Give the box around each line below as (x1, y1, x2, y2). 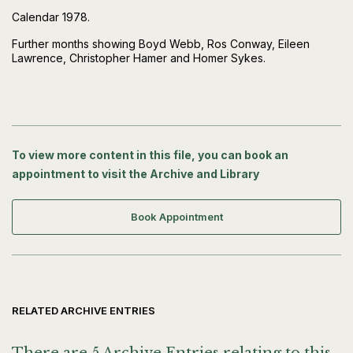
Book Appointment (130, 210, 223, 224)
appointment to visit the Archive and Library (12, 167, 259, 181)
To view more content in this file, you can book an (12, 148, 288, 162)
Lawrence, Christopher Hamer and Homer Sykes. (12, 51, 266, 65)
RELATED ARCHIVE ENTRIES (12, 304, 155, 318)
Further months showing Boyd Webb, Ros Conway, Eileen (12, 37, 310, 51)
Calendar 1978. (12, 10, 90, 24)
